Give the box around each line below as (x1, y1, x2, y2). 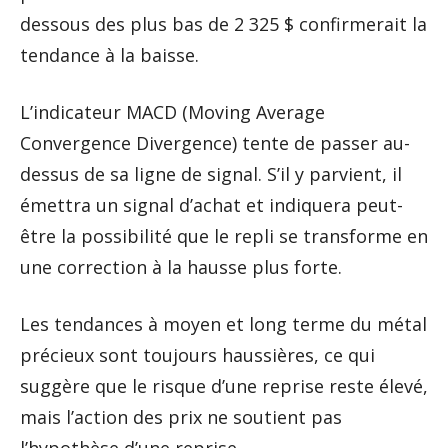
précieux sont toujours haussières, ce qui (20, 342, 375, 367)
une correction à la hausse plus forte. (20, 254, 342, 279)
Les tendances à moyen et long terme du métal (20, 311, 427, 336)
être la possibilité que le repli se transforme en (20, 223, 428, 248)
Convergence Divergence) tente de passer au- (20, 130, 410, 155)
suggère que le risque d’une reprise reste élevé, (20, 373, 428, 398)
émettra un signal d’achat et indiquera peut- (20, 192, 403, 217)
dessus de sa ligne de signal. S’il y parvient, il (20, 161, 402, 186)
